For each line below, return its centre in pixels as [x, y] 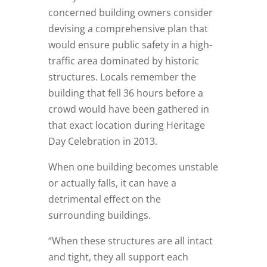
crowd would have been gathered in [128, 109]
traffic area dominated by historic [123, 61]
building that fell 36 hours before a [125, 93]
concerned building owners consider [130, 13]
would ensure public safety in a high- [130, 45]
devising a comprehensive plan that [128, 29]
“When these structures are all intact [130, 241]
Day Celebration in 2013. [103, 142]
